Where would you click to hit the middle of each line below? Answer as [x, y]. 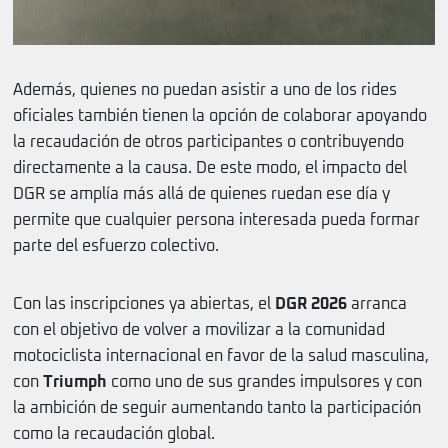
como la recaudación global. [114, 434]
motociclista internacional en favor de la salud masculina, [221, 356]
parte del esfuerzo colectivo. [116, 246]
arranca [377, 304]
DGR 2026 [311, 304]
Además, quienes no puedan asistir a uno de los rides [205, 90]
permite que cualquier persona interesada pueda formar [216, 220]
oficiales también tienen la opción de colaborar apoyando [220, 116]
